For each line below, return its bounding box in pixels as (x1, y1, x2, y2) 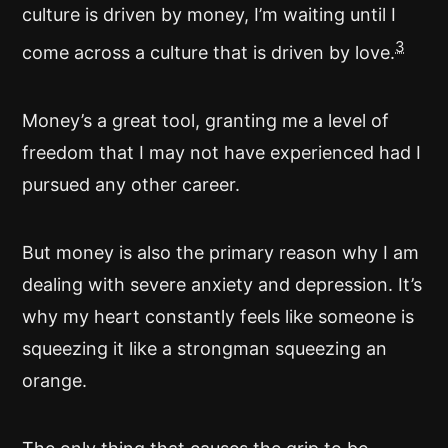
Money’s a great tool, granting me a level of (22, 110, 389, 131)
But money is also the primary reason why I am (22, 242, 419, 263)
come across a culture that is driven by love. (22, 42, 395, 63)
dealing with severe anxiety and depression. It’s (22, 274, 422, 295)
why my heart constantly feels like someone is (22, 306, 414, 327)
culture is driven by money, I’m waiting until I (22, 4, 396, 25)
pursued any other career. (22, 174, 240, 195)
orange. (22, 370, 87, 391)
